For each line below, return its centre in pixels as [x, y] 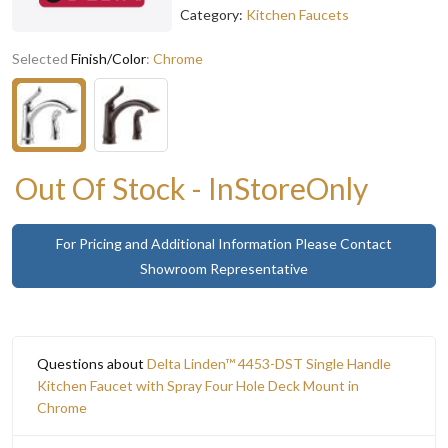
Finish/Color [108, 58]
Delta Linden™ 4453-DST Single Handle [269, 363]
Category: [213, 14]
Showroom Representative [224, 268]
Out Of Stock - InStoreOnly [191, 187]
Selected [41, 58]
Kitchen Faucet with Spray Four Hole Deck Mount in [198, 385]
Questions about [92, 363]
